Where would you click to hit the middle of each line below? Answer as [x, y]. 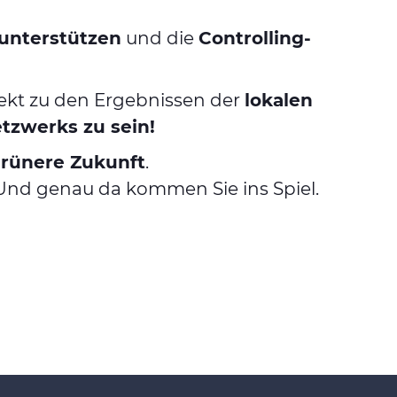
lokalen [279, 100]
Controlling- [255, 38]
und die [160, 38]
